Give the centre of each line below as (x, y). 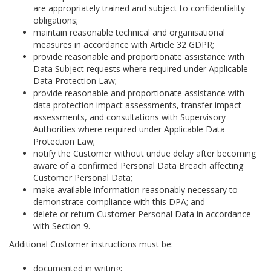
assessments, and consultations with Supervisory (129, 117)
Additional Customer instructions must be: (91, 244)
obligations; (56, 20)
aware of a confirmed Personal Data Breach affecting (138, 165)
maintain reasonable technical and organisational (129, 32)
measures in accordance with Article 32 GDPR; (124, 44)
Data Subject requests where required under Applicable (141, 69)
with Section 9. (62, 226)
